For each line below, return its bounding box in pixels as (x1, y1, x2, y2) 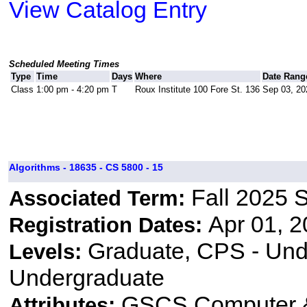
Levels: (8, 240, 88, 265)
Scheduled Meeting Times (8, 59, 119, 70)
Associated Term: (8, 186, 191, 211)
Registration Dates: (8, 213, 208, 238)
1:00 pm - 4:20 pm (36, 84, 109, 95)
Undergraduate (8, 265, 164, 291)
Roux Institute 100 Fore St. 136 (134, 84, 260, 95)
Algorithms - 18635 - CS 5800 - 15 (8, 162, 163, 173)
